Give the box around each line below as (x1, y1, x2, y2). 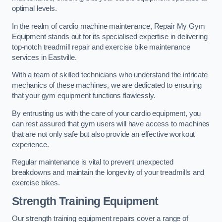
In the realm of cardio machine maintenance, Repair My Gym (12, 22, 205, 30)
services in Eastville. (12, 53, 77, 61)
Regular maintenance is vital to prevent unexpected (12, 158, 173, 166)
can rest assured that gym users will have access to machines (12, 119, 210, 128)
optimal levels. (12, 4, 57, 13)
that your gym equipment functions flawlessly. (12, 92, 156, 100)
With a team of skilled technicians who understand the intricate (12, 71, 208, 79)
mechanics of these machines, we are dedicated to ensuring (12, 81, 202, 90)
